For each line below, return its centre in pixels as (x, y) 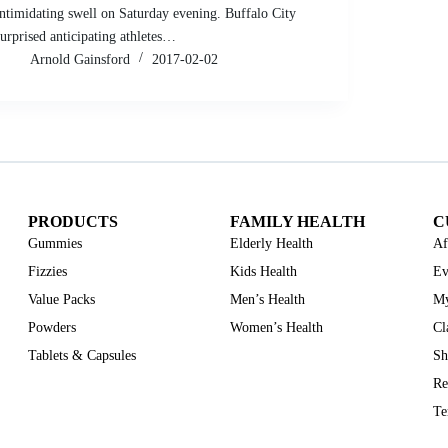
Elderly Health (272, 243)
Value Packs (61, 299)
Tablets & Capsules (81, 355)
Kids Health (264, 271)
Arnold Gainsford (80, 59)
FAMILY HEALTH (298, 221)
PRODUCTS (72, 221)
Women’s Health (277, 327)
